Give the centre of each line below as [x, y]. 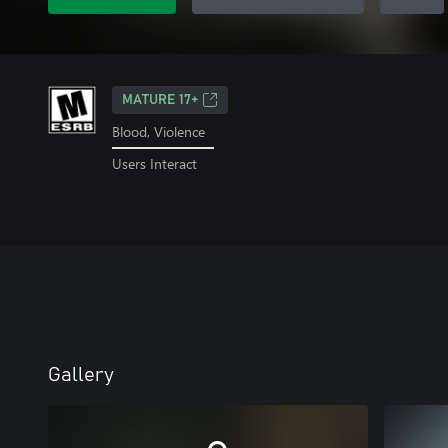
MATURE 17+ [160, 100]
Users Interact [154, 163]
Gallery [81, 375]
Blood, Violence [158, 131]
